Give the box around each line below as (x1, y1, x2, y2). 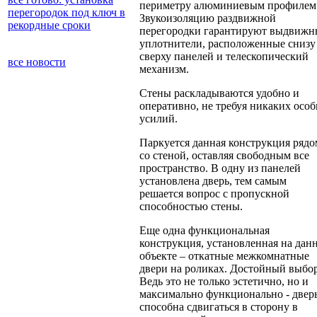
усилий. (139, 113, 178, 125)
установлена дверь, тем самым (139, 175, 287, 188)
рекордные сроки (8, 18, 91, 31)
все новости (8, 55, 66, 68)
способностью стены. (139, 200, 243, 213)
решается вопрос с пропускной (139, 188, 289, 200)
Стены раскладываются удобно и (139, 87, 299, 100)
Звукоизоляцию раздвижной (139, 12, 276, 25)
